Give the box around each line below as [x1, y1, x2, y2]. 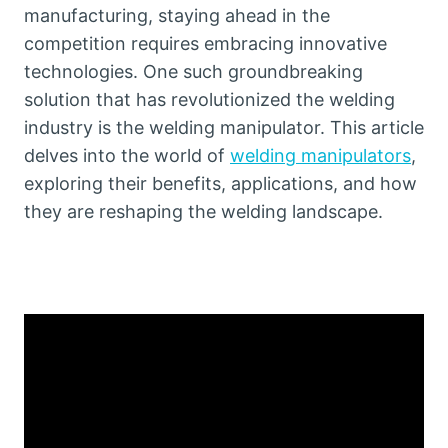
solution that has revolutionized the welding [24, 89, 395, 111]
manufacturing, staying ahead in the [24, 5, 330, 27]
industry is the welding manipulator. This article [24, 117, 424, 139]
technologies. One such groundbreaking [24, 61, 363, 83]
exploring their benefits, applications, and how [24, 173, 417, 195]
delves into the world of [24, 145, 230, 167]
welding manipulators [230, 145, 411, 167]
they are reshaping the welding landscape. [24, 201, 383, 223]
